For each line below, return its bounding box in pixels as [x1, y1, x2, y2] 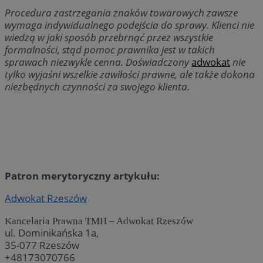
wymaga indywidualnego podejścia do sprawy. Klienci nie [5, 18, 254, 32]
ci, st [50, 42, 70, 56]
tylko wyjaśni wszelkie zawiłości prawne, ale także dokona [5, 67, 255, 81]
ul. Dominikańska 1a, [5, 226, 99, 240]
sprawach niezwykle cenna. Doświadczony [5, 55, 191, 69]
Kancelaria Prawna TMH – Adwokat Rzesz [5, 215, 181, 227]
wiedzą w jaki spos [5, 30, 85, 44]
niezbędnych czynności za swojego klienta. [5, 79, 190, 93]
